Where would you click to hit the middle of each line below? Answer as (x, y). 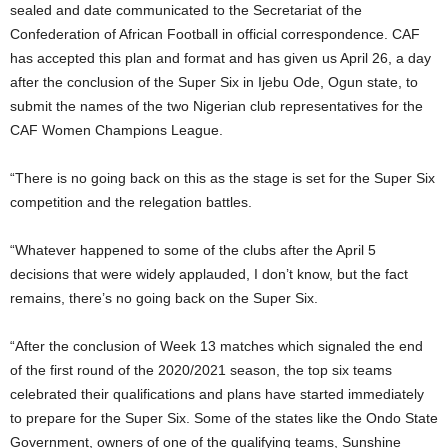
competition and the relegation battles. (131, 201)
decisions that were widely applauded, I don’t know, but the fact (209, 273)
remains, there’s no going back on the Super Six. (164, 297)
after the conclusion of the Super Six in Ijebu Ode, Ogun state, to (214, 81)
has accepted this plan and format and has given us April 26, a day (220, 57)
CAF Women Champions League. (116, 129)
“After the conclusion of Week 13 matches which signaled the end (216, 345)
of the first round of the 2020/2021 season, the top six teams (201, 369)
